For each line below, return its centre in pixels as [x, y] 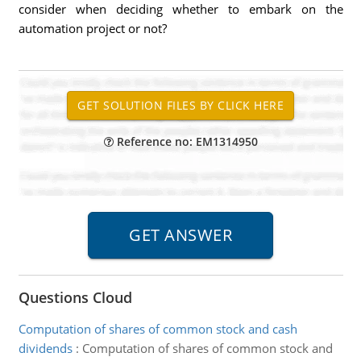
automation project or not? [92, 28]
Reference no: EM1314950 [185, 141]
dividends [45, 348]
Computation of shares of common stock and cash [158, 329]
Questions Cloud [75, 297]
